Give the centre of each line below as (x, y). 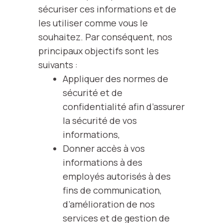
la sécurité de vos (100, 120)
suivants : (58, 65)
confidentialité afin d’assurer (123, 107)
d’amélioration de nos (109, 204)
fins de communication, (112, 190)
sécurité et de (92, 93)
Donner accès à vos (104, 148)
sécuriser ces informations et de (107, 9)
